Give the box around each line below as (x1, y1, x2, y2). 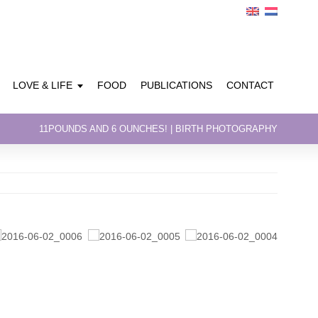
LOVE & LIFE (13, 79, 72, 91)
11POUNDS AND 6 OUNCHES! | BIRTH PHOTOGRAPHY (39, 124, 278, 134)
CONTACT (226, 79, 274, 91)
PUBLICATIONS (141, 79, 212, 91)
